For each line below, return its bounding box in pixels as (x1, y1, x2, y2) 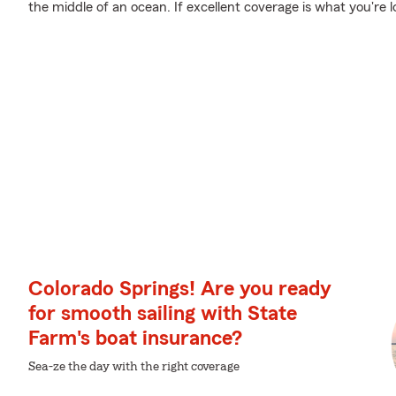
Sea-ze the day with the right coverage (28, 361, 240, 373)
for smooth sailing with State (28, 303, 297, 324)
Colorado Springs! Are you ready (28, 278, 331, 300)
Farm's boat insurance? (28, 328, 242, 349)
